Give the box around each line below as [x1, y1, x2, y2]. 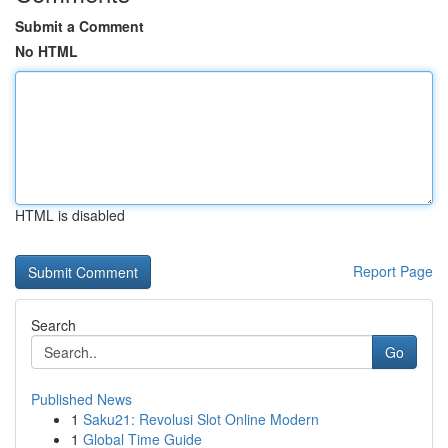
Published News [31, 389, 132, 409]
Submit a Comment [15, 16, 144, 36]
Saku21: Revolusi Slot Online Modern [83, 409, 319, 429]
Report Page [353, 261, 433, 281]
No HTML [15, 41, 78, 61]
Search [31, 315, 76, 335]
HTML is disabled [15, 205, 125, 225]
